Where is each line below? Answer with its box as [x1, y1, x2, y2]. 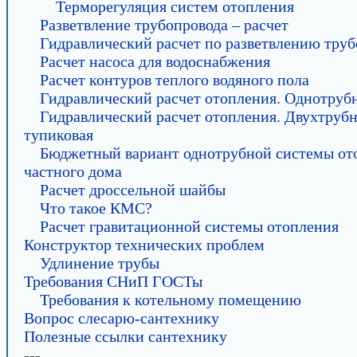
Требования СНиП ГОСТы [24, 273, 202, 290]
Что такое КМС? [40, 199, 152, 217]
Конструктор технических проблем [24, 236, 265, 253]
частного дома [24, 163, 122, 180]
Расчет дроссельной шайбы [40, 181, 226, 198]
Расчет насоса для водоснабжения [40, 53, 270, 70]
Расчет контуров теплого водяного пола [40, 71, 309, 88]
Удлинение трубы [40, 254, 159, 272]
